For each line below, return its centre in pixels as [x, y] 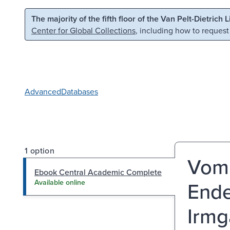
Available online [60, 182]
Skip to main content [51, 17]
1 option [40, 150]
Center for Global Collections [83, 30]
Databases [80, 91]
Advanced [43, 91]
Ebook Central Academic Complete [98, 172]
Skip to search [131, 17]
